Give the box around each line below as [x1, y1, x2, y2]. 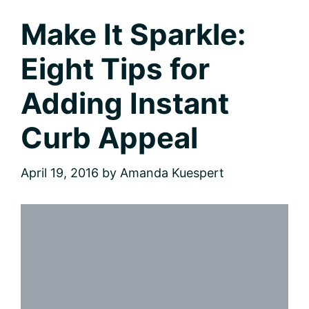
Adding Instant [21, 85, 229, 121]
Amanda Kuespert [120, 165, 224, 180]
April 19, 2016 [21, 165, 99, 180]
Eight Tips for [21, 50, 210, 86]
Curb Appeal [21, 119, 198, 155]
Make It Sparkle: [21, 16, 246, 52]
